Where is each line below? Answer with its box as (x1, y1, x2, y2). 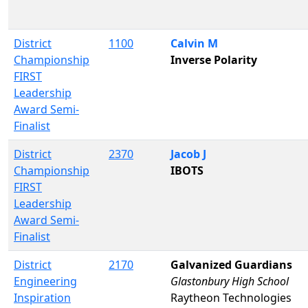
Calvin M (170, 35, 218, 51)
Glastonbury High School (170, 273, 289, 289)
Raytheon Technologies (170, 289, 291, 305)
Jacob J (170, 146, 206, 162)
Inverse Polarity (170, 52, 257, 67)
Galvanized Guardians (170, 256, 292, 272)
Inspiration (14, 289, 71, 305)
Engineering (14, 273, 77, 289)
